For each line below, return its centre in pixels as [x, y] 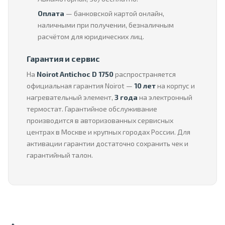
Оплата [51, 13]
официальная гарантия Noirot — [80, 86]
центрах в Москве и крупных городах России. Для [108, 132]
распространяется [145, 74]
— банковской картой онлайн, [114, 13]
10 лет [145, 86]
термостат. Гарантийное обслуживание [92, 109]
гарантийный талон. [60, 155]
